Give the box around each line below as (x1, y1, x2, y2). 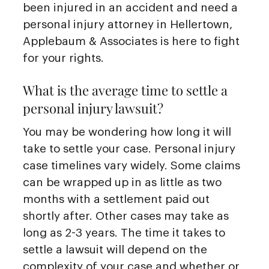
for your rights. (23, 52, 104, 64)
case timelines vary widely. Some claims (23, 160, 240, 172)
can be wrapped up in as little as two (23, 177, 222, 189)
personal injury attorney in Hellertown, (23, 18, 232, 30)
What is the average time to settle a (23, 81, 228, 100)
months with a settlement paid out (23, 193, 210, 205)
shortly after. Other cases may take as (23, 210, 229, 222)
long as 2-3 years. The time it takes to (23, 227, 225, 239)
